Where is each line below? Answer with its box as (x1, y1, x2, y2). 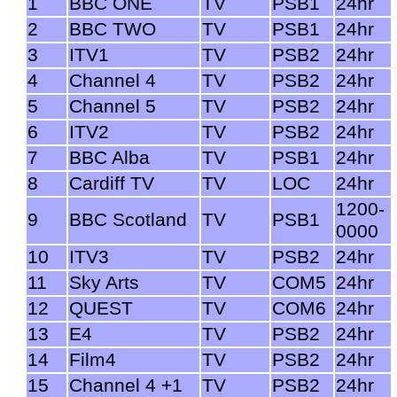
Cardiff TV (69, 172, 154, 194)
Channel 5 (69, 95, 156, 117)
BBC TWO (69, 18, 156, 40)
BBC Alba (69, 146, 150, 168)
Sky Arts (69, 271, 139, 293)
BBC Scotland (69, 208, 187, 230)
